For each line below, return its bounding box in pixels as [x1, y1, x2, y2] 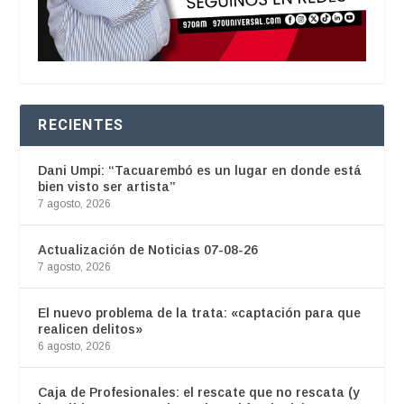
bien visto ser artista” [38, 179, 177, 195]
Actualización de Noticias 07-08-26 [38, 243, 259, 258]
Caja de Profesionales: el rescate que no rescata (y [38, 385, 361, 400]
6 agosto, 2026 [38, 340, 112, 353]
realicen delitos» [38, 322, 143, 337]
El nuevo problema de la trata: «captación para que [38, 306, 362, 321]
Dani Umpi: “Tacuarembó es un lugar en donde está [38, 163, 363, 179]
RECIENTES [38, 116, 124, 134]
